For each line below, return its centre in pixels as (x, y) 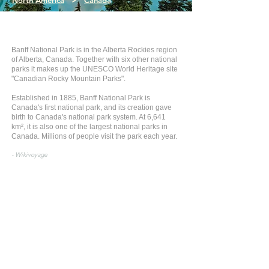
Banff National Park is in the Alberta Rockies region (94, 50)
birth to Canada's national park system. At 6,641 (89, 117)
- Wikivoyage (29, 154)
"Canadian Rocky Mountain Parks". (68, 79)
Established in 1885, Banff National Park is (81, 98)
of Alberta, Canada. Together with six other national (94, 59)
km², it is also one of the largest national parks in (89, 127)
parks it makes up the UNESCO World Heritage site (95, 69)
